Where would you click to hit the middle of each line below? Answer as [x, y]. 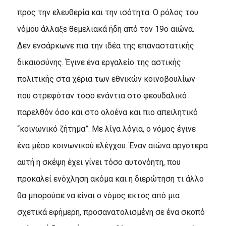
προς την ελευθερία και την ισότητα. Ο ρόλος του [107, 12]
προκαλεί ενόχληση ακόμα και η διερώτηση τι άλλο [110, 179]
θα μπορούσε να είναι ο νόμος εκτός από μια [98, 195]
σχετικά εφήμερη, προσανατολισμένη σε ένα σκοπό [111, 212]
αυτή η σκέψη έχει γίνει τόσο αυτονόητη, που [99, 162]
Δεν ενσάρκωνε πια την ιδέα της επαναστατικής [105, 45]
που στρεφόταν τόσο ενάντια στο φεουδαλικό [102, 95]
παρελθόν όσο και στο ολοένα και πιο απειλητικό [107, 112]
